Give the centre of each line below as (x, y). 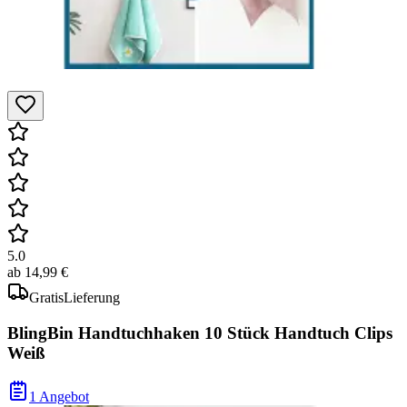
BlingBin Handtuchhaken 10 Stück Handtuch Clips (200, 333)
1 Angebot (59, 397)
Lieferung (92, 297)
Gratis (46, 297)
